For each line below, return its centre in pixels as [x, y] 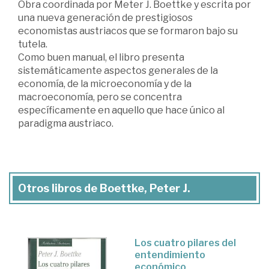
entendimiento [170, 255]
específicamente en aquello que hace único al [121, 110]
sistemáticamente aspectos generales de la [118, 70]
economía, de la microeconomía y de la [105, 83]
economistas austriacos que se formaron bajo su [128, 31]
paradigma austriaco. [66, 123]
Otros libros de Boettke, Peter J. [104, 188]
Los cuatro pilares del [185, 243]
